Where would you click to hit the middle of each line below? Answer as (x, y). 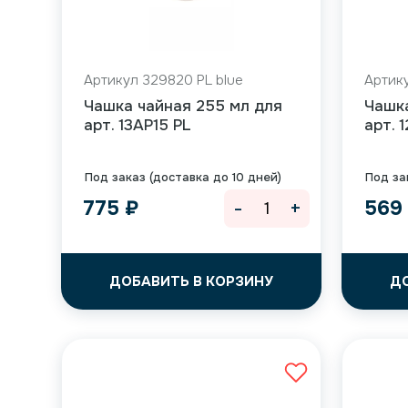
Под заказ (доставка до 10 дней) (184, 177)
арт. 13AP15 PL (138, 125)
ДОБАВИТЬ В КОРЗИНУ (192, 281)
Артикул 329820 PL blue (164, 80)
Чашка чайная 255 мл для (184, 106)
